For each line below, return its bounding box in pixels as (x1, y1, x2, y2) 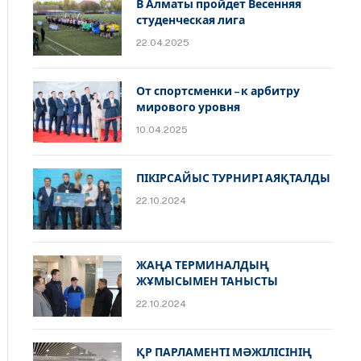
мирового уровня (136, 101, 241, 114)
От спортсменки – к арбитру (136, 85, 301, 98)
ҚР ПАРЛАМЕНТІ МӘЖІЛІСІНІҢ (136, 346, 313, 359)
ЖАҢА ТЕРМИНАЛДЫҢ (136, 259, 270, 272)
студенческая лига (136, 14, 246, 27)
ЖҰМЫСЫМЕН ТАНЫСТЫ (136, 275, 279, 288)
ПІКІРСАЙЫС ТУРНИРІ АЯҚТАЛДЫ (136, 172, 331, 185)
